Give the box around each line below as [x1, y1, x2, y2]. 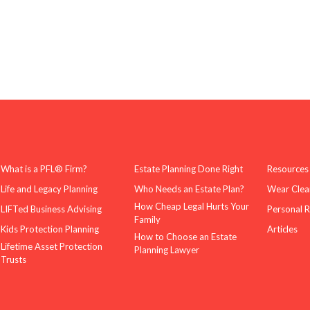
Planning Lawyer [134, 244, 199, 255]
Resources [267, 163, 309, 174]
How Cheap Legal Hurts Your [134, 200, 249, 212]
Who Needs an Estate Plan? [134, 183, 244, 194]
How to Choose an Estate [134, 230, 237, 242]
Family [134, 213, 161, 225]
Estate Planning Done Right [134, 163, 243, 174]
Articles [267, 223, 298, 235]
